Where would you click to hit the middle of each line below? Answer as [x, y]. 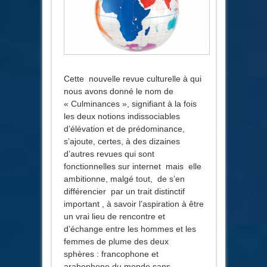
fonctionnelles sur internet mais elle [132, 166]
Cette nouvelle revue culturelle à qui [132, 78]
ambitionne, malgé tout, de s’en [124, 178]
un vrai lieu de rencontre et [114, 216]
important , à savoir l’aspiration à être [133, 204]
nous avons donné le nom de [118, 91]
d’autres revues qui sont [109, 153]
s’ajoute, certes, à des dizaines [122, 141]
